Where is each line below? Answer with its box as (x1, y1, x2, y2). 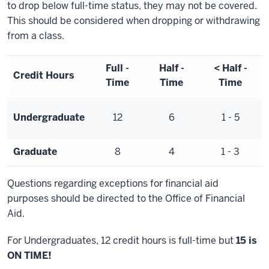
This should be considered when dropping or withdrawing (7, 14, 260, 27)
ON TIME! (7, 249, 52, 262)
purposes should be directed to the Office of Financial (7, 192, 245, 205)
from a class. (7, 29, 64, 42)
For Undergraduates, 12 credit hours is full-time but (7, 234, 236, 247)
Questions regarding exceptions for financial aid (7, 177, 219, 190)
